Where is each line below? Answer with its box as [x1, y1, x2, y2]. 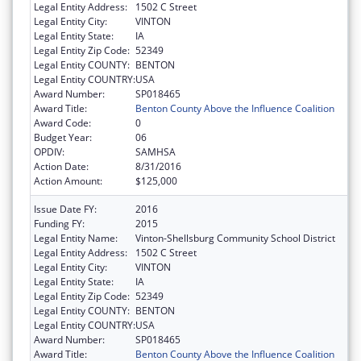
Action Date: [34, 159, 89, 173]
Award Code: [34, 115, 91, 130]
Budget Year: [34, 130, 92, 144]
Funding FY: [34, 216, 85, 230]
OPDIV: [34, 144, 64, 159]
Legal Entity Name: [34, 230, 118, 245]
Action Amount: [34, 173, 102, 188]
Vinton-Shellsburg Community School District [135, 230, 335, 245]
